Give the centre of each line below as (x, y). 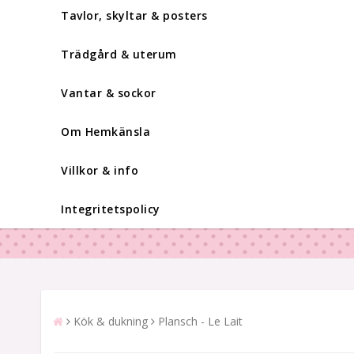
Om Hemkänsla (105, 131)
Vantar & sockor (109, 92)
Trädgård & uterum (119, 54)
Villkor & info (100, 170)
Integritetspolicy (111, 209)
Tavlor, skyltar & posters (134, 15)
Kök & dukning (111, 321)
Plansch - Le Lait (200, 321)
